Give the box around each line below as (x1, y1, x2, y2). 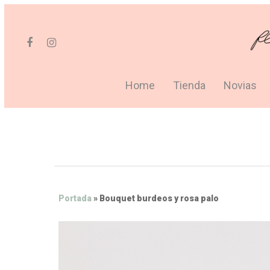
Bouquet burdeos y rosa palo (99, 193, 219, 203)
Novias (223, 79, 257, 92)
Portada (58, 193, 92, 203)
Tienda (172, 79, 206, 92)
